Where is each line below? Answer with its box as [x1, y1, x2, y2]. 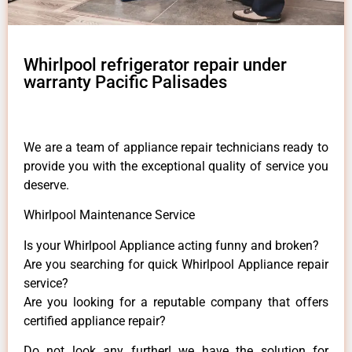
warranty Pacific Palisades [24, 71, 227, 92]
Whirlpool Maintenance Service [24, 207, 195, 223]
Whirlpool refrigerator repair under [24, 54, 287, 75]
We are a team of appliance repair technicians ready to [24, 139, 328, 155]
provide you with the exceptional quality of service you [24, 158, 328, 174]
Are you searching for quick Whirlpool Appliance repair [24, 256, 328, 272]
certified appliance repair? [24, 313, 166, 328]
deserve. [24, 177, 69, 192]
